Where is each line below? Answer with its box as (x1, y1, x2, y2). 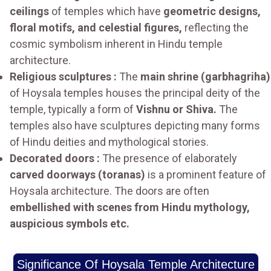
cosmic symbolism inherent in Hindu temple (10, 38, 223, 51)
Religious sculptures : (10, 70, 117, 83)
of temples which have (49, 5, 163, 18)
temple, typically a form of (10, 103, 136, 116)
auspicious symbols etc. (10, 217, 129, 230)
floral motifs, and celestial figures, (10, 21, 182, 34)
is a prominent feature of (145, 168, 266, 181)
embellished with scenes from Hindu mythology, (10, 201, 250, 214)
